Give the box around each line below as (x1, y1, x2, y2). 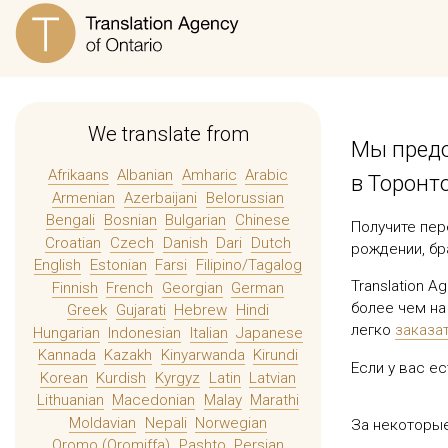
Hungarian (32, 323, 100, 342)
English (34, 256, 82, 275)
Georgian (161, 278, 223, 297)
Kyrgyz (155, 368, 200, 387)
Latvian (249, 368, 297, 387)
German (231, 278, 285, 297)
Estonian (89, 256, 147, 275)
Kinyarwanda (160, 346, 245, 365)
